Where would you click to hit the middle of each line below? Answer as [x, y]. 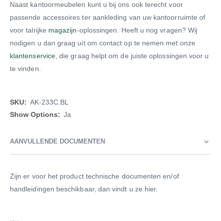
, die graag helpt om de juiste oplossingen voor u [132, 56]
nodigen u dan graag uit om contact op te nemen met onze [103, 43]
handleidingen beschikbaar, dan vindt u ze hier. [84, 189]
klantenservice [33, 56]
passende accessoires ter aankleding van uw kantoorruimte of [108, 18]
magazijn [62, 30]
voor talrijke [29, 30]
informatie [25, 112]
